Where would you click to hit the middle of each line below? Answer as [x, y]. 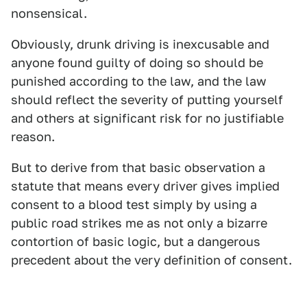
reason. [33, 137]
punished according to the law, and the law [139, 82]
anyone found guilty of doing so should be [137, 63]
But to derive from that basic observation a [138, 168]
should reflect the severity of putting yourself [147, 100]
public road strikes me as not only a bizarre [139, 223]
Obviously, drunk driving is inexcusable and [140, 45]
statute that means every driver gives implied [145, 186]
